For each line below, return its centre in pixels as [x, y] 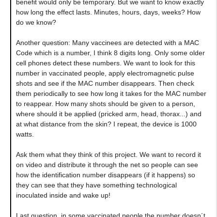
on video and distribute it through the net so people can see [107, 164]
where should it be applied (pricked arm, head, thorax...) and [108, 114]
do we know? [36, 22]
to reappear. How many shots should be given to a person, [105, 103]
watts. [25, 134]
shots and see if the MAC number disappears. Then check [105, 83]
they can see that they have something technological [96, 185]
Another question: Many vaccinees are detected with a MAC [107, 42]
